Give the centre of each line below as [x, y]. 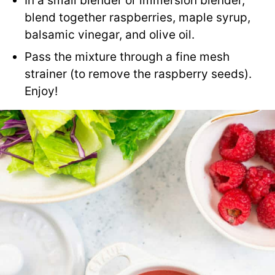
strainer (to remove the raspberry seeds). [138, 74]
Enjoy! [41, 91]
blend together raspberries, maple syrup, [137, 17]
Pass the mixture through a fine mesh [127, 56]
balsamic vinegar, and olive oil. [110, 34]
